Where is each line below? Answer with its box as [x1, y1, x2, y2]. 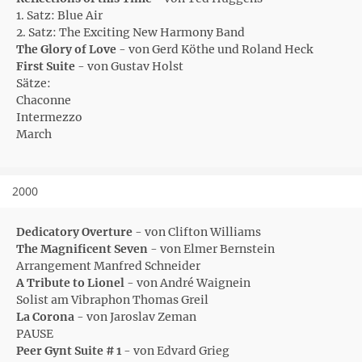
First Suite [16, 59, 75, 74]
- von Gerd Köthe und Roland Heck [116, 42, 313, 57]
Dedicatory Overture [16, 225, 133, 239]
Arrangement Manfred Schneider [16, 259, 200, 273]
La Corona [16, 309, 74, 324]
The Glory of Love [16, 42, 116, 57]
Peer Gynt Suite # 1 [16, 343, 124, 358]
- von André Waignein [124, 276, 250, 290]
